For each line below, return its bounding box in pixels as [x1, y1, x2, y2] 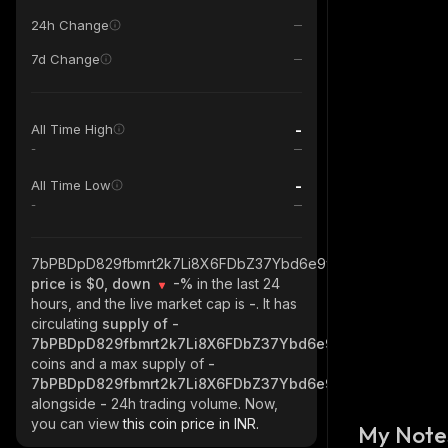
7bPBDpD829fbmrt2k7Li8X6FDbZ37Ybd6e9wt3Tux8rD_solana [31, 255, 446, 272]
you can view [31, 415, 123, 432]
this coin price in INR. [123, 415, 259, 432]
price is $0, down [31, 275, 155, 292]
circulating [31, 315, 102, 332]
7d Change [31, 51, 100, 67]
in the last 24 [197, 275, 280, 292]
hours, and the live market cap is [31, 295, 249, 312]
